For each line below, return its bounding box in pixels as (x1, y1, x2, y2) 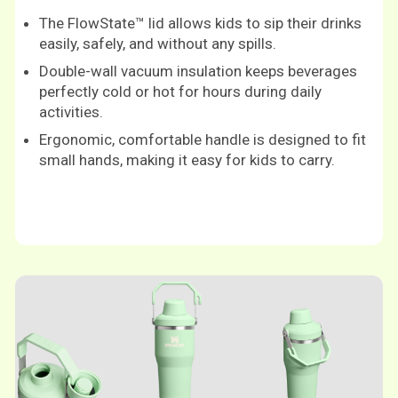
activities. (39, 102, 103, 121)
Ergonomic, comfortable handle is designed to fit (39, 130, 366, 148)
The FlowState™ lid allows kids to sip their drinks (39, 13, 362, 32)
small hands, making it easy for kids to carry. (39, 150, 335, 169)
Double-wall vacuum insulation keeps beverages (39, 61, 357, 80)
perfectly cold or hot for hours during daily (39, 82, 322, 100)
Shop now (163, 283, 235, 303)
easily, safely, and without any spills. (39, 34, 276, 52)
